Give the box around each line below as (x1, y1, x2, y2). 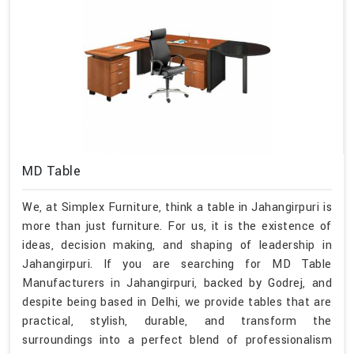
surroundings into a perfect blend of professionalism (22, 331, 332, 348)
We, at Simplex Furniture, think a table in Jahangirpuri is (22, 198, 332, 216)
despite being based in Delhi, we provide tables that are (22, 293, 332, 311)
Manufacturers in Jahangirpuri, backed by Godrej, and (22, 274, 332, 292)
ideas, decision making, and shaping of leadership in (22, 236, 332, 254)
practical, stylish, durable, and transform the (22, 312, 332, 330)
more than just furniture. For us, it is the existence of (22, 217, 332, 235)
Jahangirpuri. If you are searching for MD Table (22, 255, 332, 273)
